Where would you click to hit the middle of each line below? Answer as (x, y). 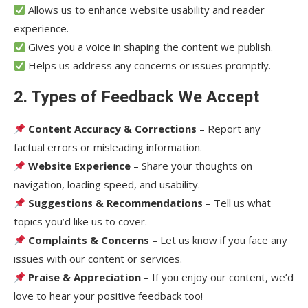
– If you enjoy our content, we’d (218, 277)
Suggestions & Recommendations (116, 203)
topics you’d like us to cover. (80, 221)
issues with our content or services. (98, 258)
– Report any (229, 129)
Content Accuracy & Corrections (113, 129)
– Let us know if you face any (219, 240)
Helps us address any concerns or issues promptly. (148, 65)
